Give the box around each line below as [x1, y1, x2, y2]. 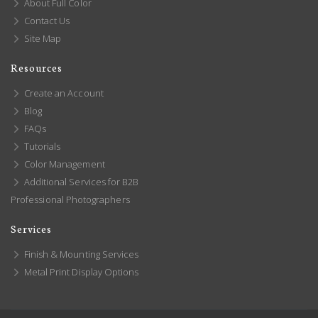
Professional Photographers [11, 192, 130, 206]
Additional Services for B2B [21, 175, 139, 188]
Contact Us [21, 13, 70, 27]
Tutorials [21, 139, 61, 153]
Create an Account [21, 86, 104, 99]
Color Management [21, 157, 105, 170]
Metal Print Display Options [21, 265, 139, 278]
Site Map [21, 31, 62, 45]
